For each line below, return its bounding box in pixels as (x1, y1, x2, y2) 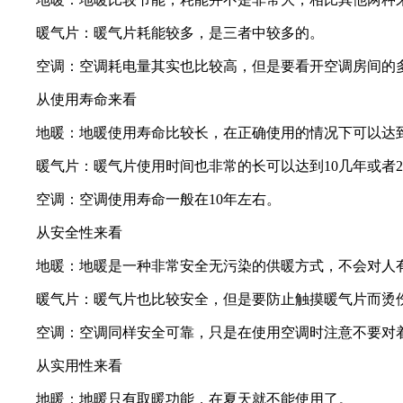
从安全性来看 (7, 224, 122, 240)
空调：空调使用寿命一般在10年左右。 (7, 191, 281, 207)
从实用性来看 (7, 357, 122, 373)
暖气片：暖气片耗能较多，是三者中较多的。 (7, 24, 324, 40)
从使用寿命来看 (7, 91, 137, 107)
